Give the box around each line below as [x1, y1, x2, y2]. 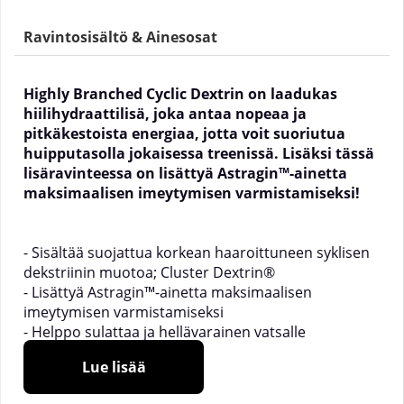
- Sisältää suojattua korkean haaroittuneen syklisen [23, 243, 370, 262]
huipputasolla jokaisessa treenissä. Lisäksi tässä [23, 143, 374, 163]
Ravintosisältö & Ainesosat [23, 27, 217, 47]
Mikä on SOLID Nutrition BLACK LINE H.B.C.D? [23, 381, 353, 401]
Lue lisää [81, 357, 146, 377]
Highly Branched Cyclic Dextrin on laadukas [23, 84, 337, 104]
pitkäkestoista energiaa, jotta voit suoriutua [23, 124, 345, 143]
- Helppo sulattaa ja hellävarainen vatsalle [23, 322, 306, 342]
